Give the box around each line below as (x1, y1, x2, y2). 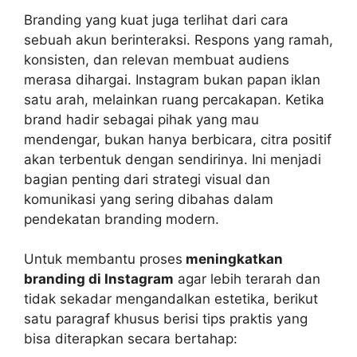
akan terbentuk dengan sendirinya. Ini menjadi (24, 151, 321, 167)
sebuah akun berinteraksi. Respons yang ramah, (24, 31, 333, 48)
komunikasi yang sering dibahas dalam (24, 190, 273, 207)
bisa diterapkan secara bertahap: (24, 331, 237, 347)
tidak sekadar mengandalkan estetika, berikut (24, 291, 318, 308)
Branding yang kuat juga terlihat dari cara (24, 11, 288, 28)
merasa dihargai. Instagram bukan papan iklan (24, 71, 320, 88)
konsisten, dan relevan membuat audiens (24, 51, 289, 68)
